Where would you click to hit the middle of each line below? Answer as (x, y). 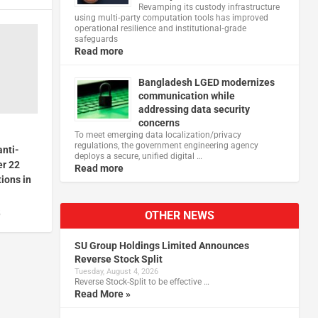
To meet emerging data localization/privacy (158, 135)
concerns (159, 122)
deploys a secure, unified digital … (138, 156)
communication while (186, 95)
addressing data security (194, 109)
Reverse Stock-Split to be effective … (142, 281)
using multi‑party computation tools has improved (171, 17)
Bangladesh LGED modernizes (206, 82)
